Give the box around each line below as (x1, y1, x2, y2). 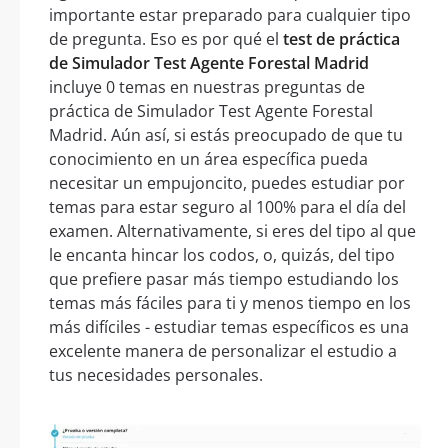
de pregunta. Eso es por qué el (49, 27, 283, 50)
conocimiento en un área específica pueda (49, 147, 368, 170)
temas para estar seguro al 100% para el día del (49, 195, 406, 218)
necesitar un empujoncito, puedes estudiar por (49, 171, 405, 194)
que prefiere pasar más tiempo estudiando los (49, 267, 399, 290)
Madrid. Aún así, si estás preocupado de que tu (49, 123, 403, 146)
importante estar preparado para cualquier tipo (49, 3, 411, 26)
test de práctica (283, 27, 400, 50)
